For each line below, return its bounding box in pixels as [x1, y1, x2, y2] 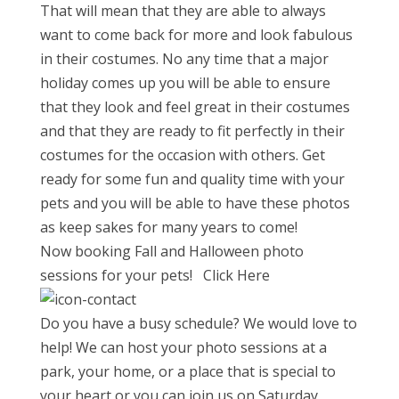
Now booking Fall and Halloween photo [39, 241, 304, 261]
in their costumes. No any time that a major [39, 49, 329, 69]
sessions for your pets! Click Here [39, 265, 270, 285]
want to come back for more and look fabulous [39, 25, 353, 45]
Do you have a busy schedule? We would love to [39, 313, 357, 333]
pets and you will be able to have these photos [39, 193, 350, 213]
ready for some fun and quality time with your [39, 169, 345, 189]
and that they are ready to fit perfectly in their [39, 121, 345, 141]
